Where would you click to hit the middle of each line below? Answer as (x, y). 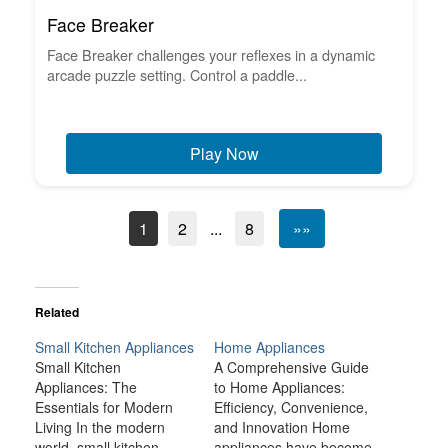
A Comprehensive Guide (291, 367)
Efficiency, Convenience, (291, 407)
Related (57, 312)
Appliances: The (86, 387)
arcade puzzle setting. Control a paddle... (177, 75)
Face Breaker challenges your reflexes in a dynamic (211, 55)
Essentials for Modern (104, 407)
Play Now (224, 154)
